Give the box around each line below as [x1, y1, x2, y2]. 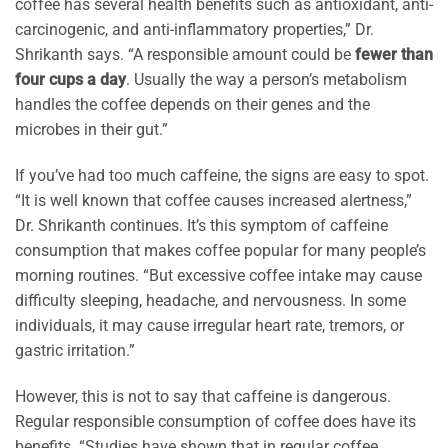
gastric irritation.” [15, 341, 135, 361]
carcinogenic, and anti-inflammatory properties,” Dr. [15, 20, 374, 40]
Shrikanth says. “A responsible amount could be [15, 45, 355, 65]
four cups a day [15, 70, 126, 90]
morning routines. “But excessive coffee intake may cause [15, 266, 422, 286]
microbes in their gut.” [15, 120, 168, 140]
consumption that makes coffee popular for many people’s [15, 241, 426, 261]
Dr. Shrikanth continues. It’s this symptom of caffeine [15, 216, 388, 236]
